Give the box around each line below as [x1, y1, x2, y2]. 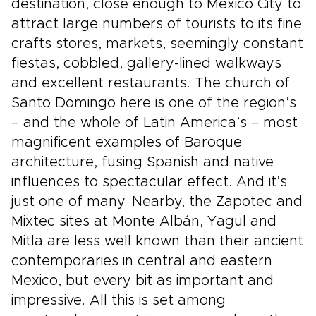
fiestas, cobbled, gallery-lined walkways [11, 56, 281, 71]
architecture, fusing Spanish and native [11, 155, 274, 169]
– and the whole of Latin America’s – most [11, 116, 298, 130]
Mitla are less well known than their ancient [11, 234, 303, 248]
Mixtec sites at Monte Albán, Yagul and [11, 214, 276, 229]
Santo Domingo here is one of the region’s [11, 96, 296, 110]
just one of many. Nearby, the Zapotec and [11, 195, 303, 209]
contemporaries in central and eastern [11, 254, 272, 268]
